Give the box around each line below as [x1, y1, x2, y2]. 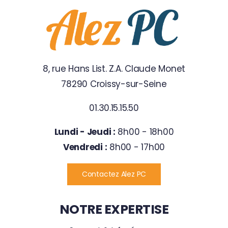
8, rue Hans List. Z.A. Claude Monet [42, 62, 186, 75]
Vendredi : [63, 140, 107, 153]
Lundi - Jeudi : [54, 125, 116, 138]
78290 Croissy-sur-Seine [61, 77, 167, 90]
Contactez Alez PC [81, 168, 147, 179]
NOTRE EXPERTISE [59, 200, 169, 218]
